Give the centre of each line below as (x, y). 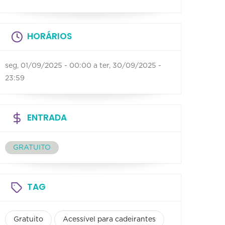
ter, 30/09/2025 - (130, 66)
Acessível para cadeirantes (109, 219)
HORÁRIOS (49, 36)
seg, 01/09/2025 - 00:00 (48, 66)
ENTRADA (47, 118)
